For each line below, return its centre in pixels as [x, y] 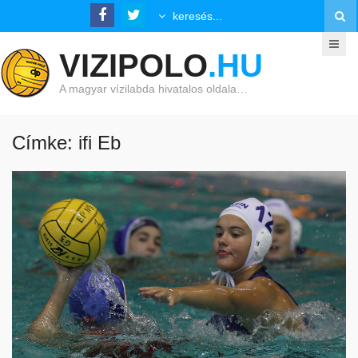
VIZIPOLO [133, 66]
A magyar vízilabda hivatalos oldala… [153, 89]
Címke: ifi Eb [66, 143]
